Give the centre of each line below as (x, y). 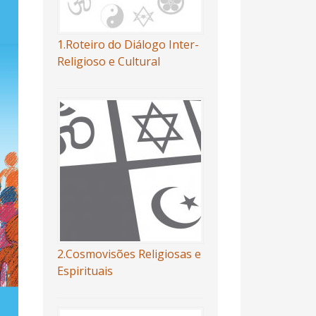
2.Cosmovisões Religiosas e (129, 254)
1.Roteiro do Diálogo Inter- (128, 44)
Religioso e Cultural (108, 61)
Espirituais (85, 271)
